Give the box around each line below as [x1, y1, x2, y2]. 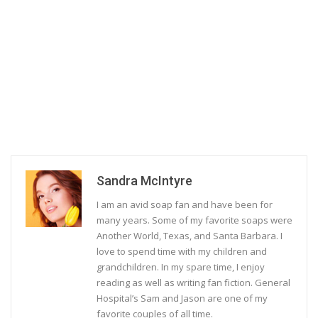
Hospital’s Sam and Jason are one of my [97, 292, 268, 305]
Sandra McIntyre [97, 173, 192, 189]
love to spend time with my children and [97, 245, 267, 258]
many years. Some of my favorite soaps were [97, 214, 292, 227]
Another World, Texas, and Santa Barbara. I [97, 229, 283, 243]
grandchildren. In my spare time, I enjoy [97, 261, 265, 274]
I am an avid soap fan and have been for [97, 198, 273, 212]
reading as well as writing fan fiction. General [97, 276, 290, 290]
